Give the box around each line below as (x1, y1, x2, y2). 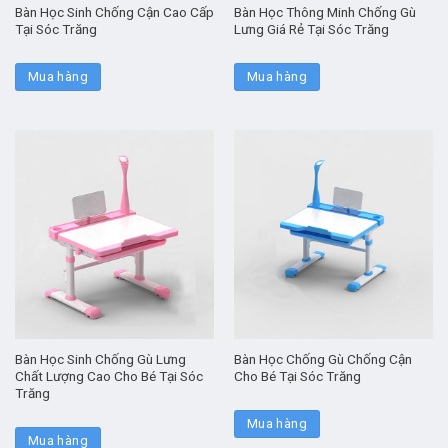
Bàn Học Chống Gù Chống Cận (233, 351, 412, 368)
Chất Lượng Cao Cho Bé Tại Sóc (14, 368, 203, 385)
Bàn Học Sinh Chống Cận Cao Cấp (14, 3, 214, 20)
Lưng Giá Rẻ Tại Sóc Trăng (233, 20, 389, 37)
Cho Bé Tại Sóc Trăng (233, 368, 361, 385)
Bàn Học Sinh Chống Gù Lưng (14, 351, 186, 368)
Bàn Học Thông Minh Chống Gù (233, 3, 416, 20)
